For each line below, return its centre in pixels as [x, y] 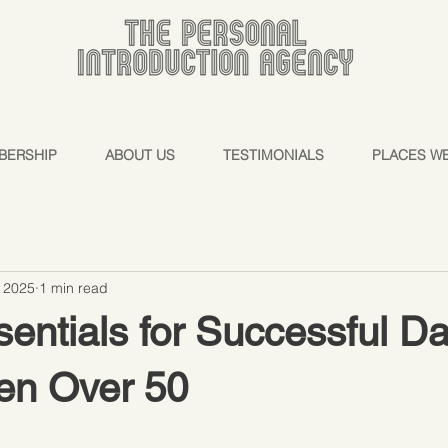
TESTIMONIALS [273, 155]
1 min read [73, 287]
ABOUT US [140, 155]
